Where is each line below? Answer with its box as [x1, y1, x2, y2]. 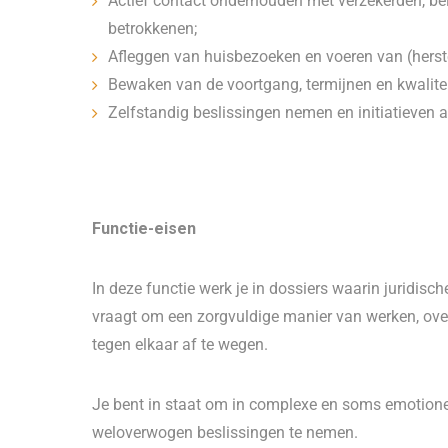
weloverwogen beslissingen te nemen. [92, 423, 358, 442]
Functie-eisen [92, 219, 196, 238]
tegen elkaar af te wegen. [92, 335, 268, 354]
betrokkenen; [108, 19, 201, 38]
